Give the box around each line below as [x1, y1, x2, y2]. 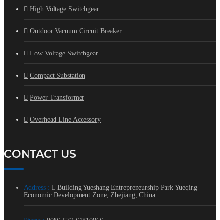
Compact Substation [30, 72, 85, 80]
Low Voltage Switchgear [30, 50, 98, 57]
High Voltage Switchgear [30, 5, 99, 13]
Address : [24, 184, 50, 192]
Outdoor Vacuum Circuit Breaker [30, 27, 122, 35]
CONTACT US [4, 147, 76, 161]
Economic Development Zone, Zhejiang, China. [24, 192, 157, 199]
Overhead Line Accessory [30, 116, 101, 124]
